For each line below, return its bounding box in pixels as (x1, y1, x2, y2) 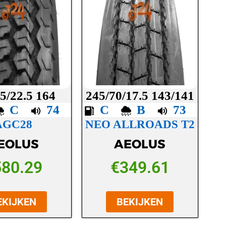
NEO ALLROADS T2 (85, 118, 195, 131)
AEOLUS (114, 137, 166, 152)
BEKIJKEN (117, 196, 163, 208)
